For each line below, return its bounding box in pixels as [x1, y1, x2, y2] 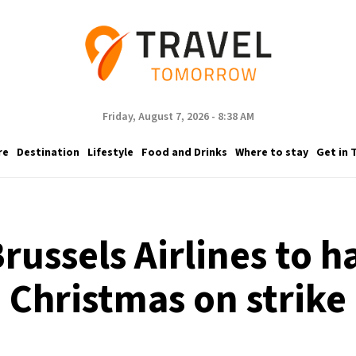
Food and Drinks [141, 144, 227, 161]
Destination [16, 144, 79, 161]
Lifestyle [87, 144, 133, 161]
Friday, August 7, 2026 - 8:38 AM [102, 109, 254, 125]
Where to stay [234, 144, 308, 161]
